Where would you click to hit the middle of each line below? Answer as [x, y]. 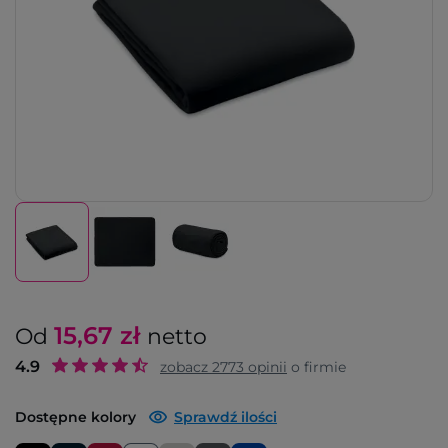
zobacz [186, 367]
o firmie [316, 367]
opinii [265, 367]
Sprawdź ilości [225, 417]
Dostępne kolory [75, 417]
